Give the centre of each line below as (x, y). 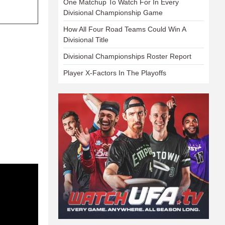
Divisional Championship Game (113, 13)
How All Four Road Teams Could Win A (125, 29)
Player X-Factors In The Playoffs (115, 73)
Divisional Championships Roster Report (127, 56)
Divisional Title (86, 40)
